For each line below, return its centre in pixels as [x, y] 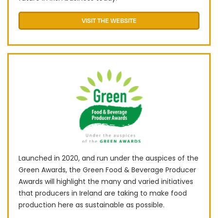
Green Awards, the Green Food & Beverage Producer [107, 170]
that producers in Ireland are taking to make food [103, 193]
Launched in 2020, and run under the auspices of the [109, 158]
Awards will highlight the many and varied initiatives [106, 181]
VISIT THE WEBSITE [109, 21]
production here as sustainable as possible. [91, 205]
